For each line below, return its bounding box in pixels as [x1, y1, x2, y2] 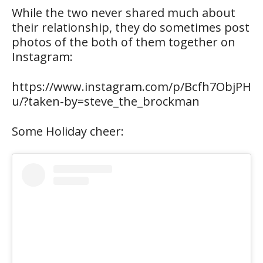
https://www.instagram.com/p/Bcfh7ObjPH [12, 78, 251, 95]
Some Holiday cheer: [12, 123, 124, 139]
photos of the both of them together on [12, 33, 235, 50]
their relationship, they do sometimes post [12, 19, 249, 35]
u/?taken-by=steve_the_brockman [12, 93, 200, 109]
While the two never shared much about [12, 4, 235, 21]
